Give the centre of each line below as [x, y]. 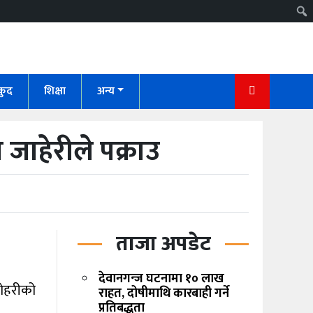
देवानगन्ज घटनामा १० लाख [161, 279]
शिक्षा [54, 92]
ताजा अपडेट [163, 244]
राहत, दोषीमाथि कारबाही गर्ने [164, 294]
